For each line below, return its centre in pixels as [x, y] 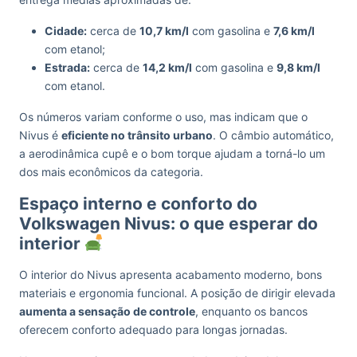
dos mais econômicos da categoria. [111, 172]
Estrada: [67, 67]
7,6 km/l [294, 31]
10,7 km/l [164, 31]
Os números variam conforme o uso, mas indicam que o [163, 117]
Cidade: [66, 31]
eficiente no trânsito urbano [137, 135]
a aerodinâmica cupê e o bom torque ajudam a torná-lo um [172, 153]
